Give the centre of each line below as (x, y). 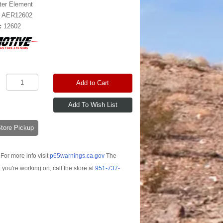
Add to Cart (93, 83)
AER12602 (17, 15)
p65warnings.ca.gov (77, 156)
